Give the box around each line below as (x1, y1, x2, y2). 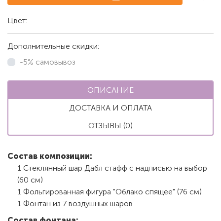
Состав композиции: (7, 151, 92, 161)
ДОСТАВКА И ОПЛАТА (69, 103, 152, 112)
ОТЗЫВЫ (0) (88, 120, 133, 130)
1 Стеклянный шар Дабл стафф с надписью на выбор (17, 163, 207, 173)
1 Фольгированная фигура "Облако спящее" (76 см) (17, 186, 202, 196)
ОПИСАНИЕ (87, 85, 134, 95)
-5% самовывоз (20, 57, 75, 67)
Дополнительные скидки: (7, 41, 99, 51)
